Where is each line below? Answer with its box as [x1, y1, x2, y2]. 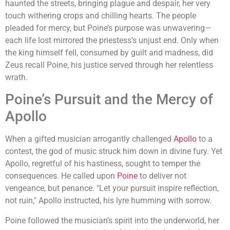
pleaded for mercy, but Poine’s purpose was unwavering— [5, 23, 212, 33]
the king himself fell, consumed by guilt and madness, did [5, 47, 213, 57]
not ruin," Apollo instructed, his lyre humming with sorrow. [5, 196, 212, 206]
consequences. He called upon [5, 171, 117, 181]
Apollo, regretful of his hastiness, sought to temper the [5, 159, 200, 169]
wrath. [5, 72, 28, 82]
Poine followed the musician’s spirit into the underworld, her [5, 215, 219, 225]
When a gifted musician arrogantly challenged [5, 134, 174, 144]
